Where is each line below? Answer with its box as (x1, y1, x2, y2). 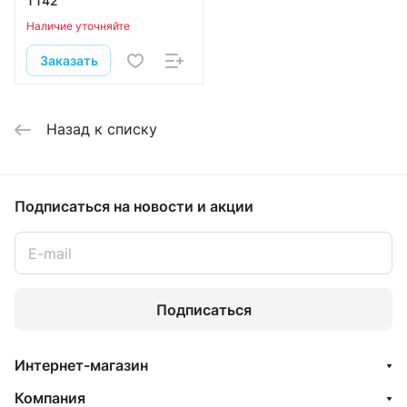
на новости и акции (114, 197, 253, 215)
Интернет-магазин (15, 356, 148, 374)
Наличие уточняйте (26, 19, 130, 33)
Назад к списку (46, 120, 157, 138)
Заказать (39, 52, 98, 68)
